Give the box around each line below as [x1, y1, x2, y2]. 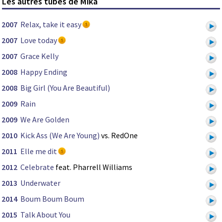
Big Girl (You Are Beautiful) [20, 83, 110, 93]
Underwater [20, 178, 60, 188]
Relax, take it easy [20, 19, 81, 30]
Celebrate [20, 162, 54, 172]
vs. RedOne [100, 130, 138, 141]
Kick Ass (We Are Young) [20, 130, 100, 141]
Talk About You [20, 210, 70, 220]
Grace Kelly [20, 51, 58, 61]
